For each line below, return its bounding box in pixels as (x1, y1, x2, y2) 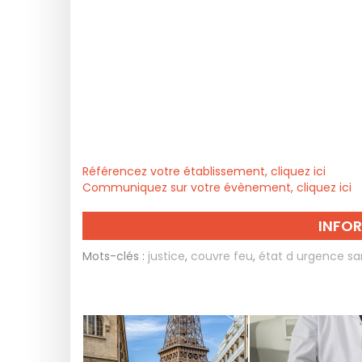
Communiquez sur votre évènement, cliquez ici (82, 179, 351, 196)
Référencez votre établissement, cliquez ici (82, 163, 326, 179)
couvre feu (191, 248, 253, 264)
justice (148, 248, 185, 264)
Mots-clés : (82, 248, 145, 264)
